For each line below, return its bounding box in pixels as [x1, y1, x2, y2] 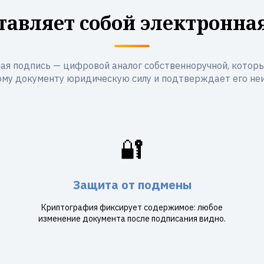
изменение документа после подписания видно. [38, 213, 226, 224]
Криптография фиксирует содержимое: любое [41, 202, 223, 213]
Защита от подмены [72, 177, 192, 193]
